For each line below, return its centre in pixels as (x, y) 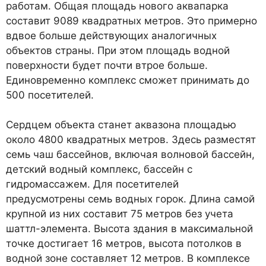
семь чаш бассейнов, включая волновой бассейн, (130, 155)
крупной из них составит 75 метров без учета (120, 214)
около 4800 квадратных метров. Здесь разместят (131, 140)
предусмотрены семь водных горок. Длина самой (130, 199)
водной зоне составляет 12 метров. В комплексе (128, 259)
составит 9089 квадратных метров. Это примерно (132, 20)
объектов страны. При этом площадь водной (118, 50)
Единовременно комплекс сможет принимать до (128, 80)
